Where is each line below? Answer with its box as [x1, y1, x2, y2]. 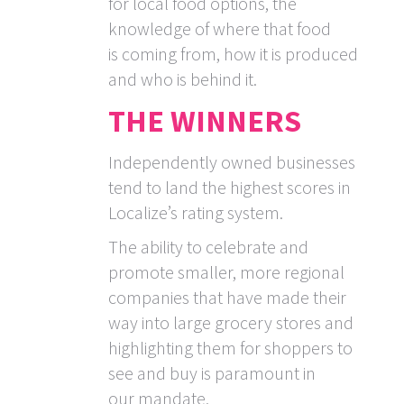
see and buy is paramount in [108, 362, 316, 385]
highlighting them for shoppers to [108, 336, 353, 360]
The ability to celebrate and [108, 235, 308, 259]
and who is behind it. [108, 68, 257, 91]
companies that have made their [108, 286, 346, 309]
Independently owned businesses [108, 151, 355, 174]
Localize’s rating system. [108, 201, 283, 225]
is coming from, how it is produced [108, 42, 358, 66]
